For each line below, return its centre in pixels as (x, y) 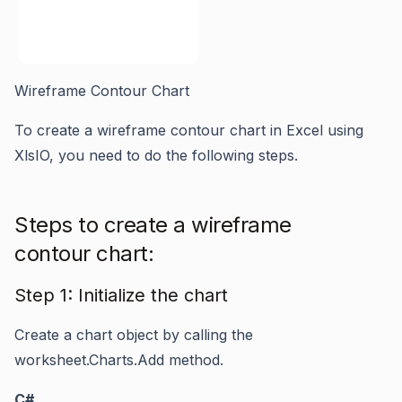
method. (194, 360)
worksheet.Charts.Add (89, 360)
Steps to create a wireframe (153, 225)
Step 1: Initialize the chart (121, 295)
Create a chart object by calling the (134, 335)
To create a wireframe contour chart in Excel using (189, 130)
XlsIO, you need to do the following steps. (156, 155)
